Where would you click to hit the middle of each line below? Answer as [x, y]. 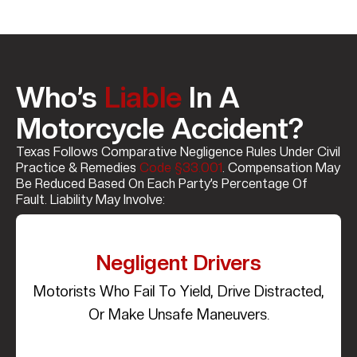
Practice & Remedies [78, 168]
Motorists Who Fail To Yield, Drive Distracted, [178, 292]
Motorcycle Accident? [160, 129]
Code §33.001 [181, 168]
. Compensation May [281, 168]
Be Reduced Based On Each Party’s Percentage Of [162, 184]
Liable [143, 98]
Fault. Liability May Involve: [90, 200]
